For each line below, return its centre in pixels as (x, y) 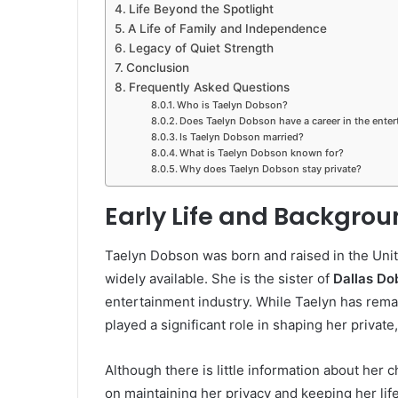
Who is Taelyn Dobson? (232, 104)
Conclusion (157, 67)
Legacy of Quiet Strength (201, 48)
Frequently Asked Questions (209, 87)
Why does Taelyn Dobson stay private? (270, 168)
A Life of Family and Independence (227, 28)
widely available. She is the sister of (219, 279)
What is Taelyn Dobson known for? (261, 152)
